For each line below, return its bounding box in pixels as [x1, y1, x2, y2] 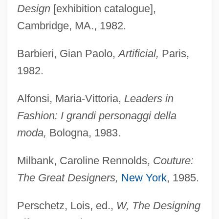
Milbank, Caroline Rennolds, [17, 154, 153, 167]
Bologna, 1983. [46, 126, 121, 139]
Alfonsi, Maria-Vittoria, [17, 92, 124, 105]
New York [121, 171, 167, 184]
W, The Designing [116, 199, 200, 212]
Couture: [153, 154, 194, 167]
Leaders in [124, 92, 174, 105]
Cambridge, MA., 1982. [17, 19, 126, 32]
